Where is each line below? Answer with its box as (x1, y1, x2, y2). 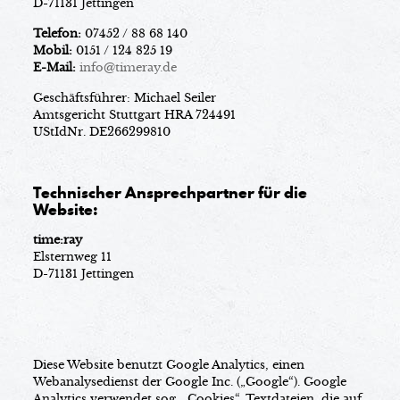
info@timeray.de (79, 60, 177, 75)
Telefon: (32, 26, 81, 41)
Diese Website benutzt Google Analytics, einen (32, 357, 304, 372)
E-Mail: (32, 60, 76, 75)
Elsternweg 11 (32, 249, 112, 264)
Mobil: (32, 43, 72, 58)
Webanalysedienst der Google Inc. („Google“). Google (32, 374, 346, 389)
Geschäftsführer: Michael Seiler (32, 90, 216, 105)
